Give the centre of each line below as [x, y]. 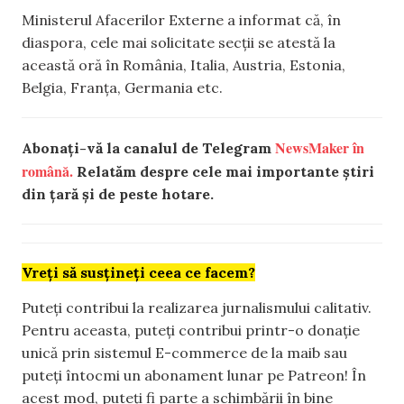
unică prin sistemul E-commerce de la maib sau [184, 353]
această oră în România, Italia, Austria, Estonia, [184, 64]
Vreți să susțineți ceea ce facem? [138, 272]
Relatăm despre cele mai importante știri [224, 171]
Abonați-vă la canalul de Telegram [148, 147]
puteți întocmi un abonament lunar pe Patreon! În [194, 376]
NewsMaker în [320, 147]
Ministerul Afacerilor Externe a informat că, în [181, 19]
